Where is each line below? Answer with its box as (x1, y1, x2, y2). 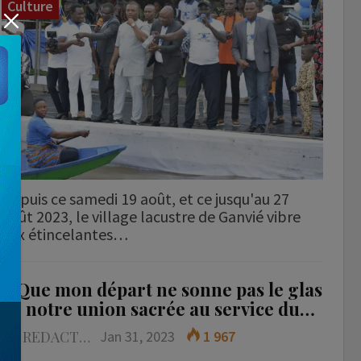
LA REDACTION (79, 326, 91, 346)
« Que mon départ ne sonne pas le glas (2, 276, 323, 301)
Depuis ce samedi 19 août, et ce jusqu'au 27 (2, 188, 290, 209)
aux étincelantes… (2, 223, 129, 244)
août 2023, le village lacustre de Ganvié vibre (2, 205, 301, 226)
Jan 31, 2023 (100, 326, 176, 346)
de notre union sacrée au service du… (2, 296, 316, 321)
